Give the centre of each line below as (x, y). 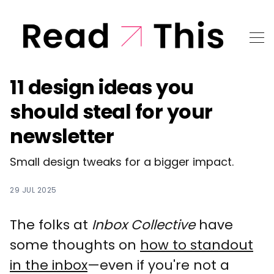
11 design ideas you (102, 87)
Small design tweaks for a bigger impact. (122, 161)
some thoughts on (75, 245)
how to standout (197, 245)
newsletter (62, 136)
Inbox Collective (143, 224)
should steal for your (111, 111)
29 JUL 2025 (33, 190)
